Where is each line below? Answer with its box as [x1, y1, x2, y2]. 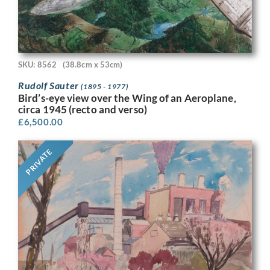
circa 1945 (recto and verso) [18, 102, 147, 116]
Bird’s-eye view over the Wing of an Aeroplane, [18, 91, 236, 104]
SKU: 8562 [18, 59, 57, 69]
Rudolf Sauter [18, 79, 81, 91]
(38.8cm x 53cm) [62, 59, 123, 69]
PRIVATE [24, 146, 54, 177]
